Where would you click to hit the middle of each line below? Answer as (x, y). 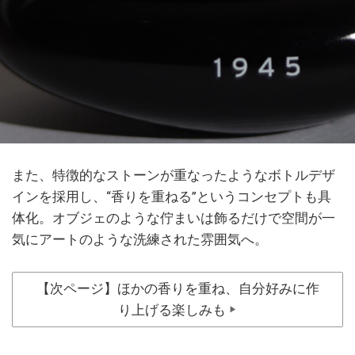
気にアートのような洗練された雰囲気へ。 (140, 240)
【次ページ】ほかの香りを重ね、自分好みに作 (177, 289)
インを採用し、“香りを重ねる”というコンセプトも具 (172, 197)
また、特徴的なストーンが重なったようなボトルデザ (174, 176)
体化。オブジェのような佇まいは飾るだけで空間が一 (174, 218)
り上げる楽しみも (172, 310)
